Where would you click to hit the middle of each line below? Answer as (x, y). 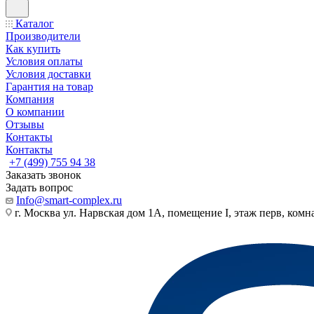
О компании (35, 112)
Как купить (33, 49)
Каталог (33, 23)
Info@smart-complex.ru (69, 200)
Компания (30, 99)
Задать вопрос (39, 187)
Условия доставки (48, 74)
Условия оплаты (44, 61)
